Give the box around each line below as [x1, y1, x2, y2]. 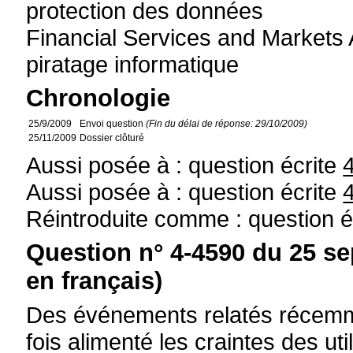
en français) [26, 267, 163, 295]
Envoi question [80, 118, 147, 129]
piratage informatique [26, 51, 240, 77]
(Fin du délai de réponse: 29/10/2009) [146, 118, 308, 129]
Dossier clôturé [80, 132, 145, 143]
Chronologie [26, 84, 171, 112]
